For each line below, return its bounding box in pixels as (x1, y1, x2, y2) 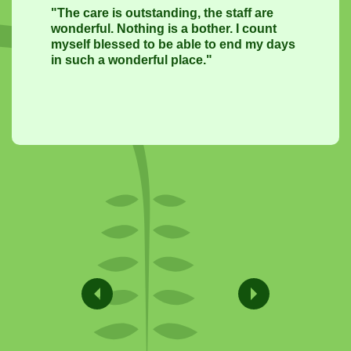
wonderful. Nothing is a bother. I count (51, 22, 277, 35)
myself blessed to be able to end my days (51, 38, 295, 51)
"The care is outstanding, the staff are (51, 6, 273, 20)
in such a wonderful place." (51, 53, 212, 67)
